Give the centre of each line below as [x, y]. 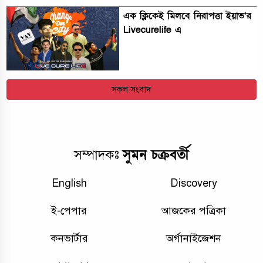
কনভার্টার [69, 238]
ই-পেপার [69, 210]
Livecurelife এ [153, 30]
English [69, 183]
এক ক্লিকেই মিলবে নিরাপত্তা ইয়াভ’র [188, 16]
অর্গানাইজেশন [194, 238]
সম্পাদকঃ [98, 155]
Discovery [194, 183]
